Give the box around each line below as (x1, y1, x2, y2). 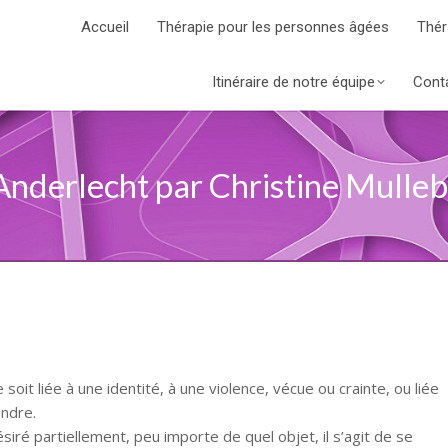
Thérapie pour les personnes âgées (156, 17, 389, 36)
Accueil (80, 17, 129, 36)
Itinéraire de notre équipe (212, 72, 375, 91)
